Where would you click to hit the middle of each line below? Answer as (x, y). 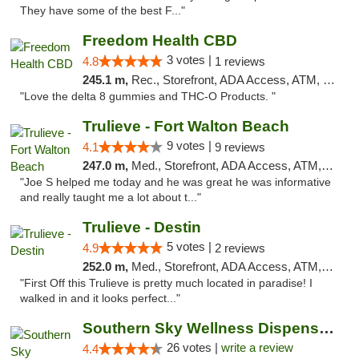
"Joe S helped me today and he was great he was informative (175, 182)
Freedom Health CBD (159, 40)
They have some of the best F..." (103, 11)
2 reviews (240, 248)
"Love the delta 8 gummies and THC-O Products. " (148, 97)
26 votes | (194, 347)
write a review (257, 347)
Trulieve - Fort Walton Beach (186, 126)
